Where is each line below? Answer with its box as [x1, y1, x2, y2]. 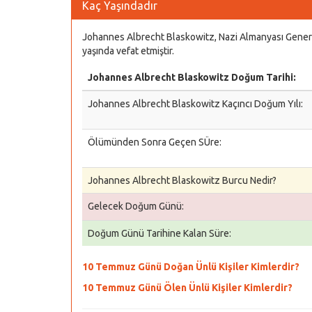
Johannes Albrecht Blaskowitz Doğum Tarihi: [88, 72, 296, 83]
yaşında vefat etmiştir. [82, 45, 174, 56]
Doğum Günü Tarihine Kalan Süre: [88, 228, 231, 239]
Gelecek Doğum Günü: [88, 201, 184, 212]
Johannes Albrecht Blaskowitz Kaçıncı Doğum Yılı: [88, 98, 303, 109]
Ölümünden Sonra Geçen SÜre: [88, 136, 221, 148]
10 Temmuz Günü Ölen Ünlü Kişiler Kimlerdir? [82, 282, 292, 293]
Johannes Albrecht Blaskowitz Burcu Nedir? [88, 175, 276, 186]
